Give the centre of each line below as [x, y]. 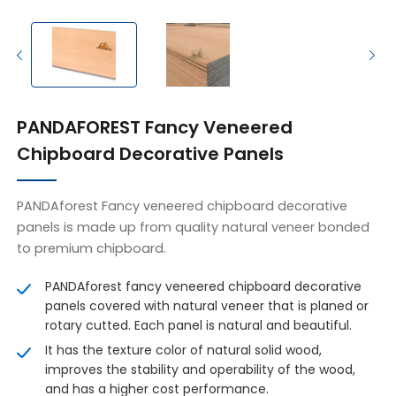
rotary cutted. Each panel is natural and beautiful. [199, 326]
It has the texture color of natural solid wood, [184, 350]
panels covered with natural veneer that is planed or [207, 306]
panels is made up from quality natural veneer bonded [194, 228]
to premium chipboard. [92, 249]
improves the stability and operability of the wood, [201, 370]
